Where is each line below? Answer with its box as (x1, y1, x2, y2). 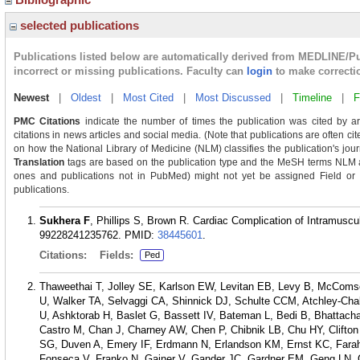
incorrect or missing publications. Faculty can (14, 65, 247, 77)
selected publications (17, 18, 139, 32)
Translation (14, 157, 64, 168)
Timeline (292, 92, 332, 104)
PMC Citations (14, 116, 81, 127)
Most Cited (123, 92, 174, 104)
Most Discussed (195, 92, 271, 104)
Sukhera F (39, 215, 90, 227)
